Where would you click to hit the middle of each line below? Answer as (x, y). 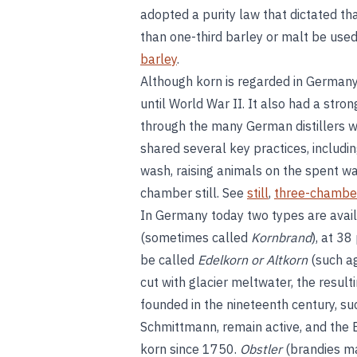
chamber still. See (194, 193)
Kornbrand (281, 237)
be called (169, 260)
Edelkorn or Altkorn (253, 260)
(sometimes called (196, 237)
